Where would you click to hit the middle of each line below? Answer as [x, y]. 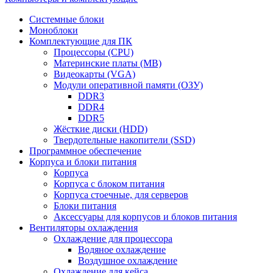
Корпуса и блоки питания [83, 162]
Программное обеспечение [85, 151]
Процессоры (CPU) [94, 52]
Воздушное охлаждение [128, 261]
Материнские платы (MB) [108, 63]
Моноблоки [54, 30]
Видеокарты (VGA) [94, 74]
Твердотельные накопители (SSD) [124, 140]
